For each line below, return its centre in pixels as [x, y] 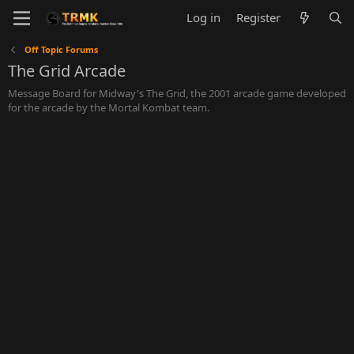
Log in [204, 17]
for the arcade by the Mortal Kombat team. [109, 107]
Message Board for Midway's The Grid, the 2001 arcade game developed [177, 93]
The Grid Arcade [67, 71]
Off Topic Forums [61, 49]
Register [259, 17]
